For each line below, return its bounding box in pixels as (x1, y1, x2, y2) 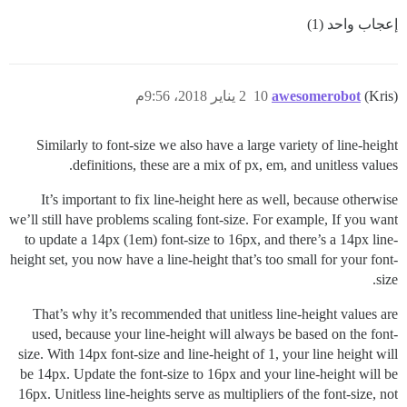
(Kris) (364, 87, 398, 104)
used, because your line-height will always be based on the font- (32, 325, 398, 342)
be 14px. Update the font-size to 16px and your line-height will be (20, 365, 398, 382)
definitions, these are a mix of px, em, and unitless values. (73, 156, 398, 173)
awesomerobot (272, 87, 361, 104)
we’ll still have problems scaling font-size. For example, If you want (9, 211, 398, 227)
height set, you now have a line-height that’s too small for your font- (10, 251, 398, 267)
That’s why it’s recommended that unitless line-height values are (33, 305, 398, 322)
